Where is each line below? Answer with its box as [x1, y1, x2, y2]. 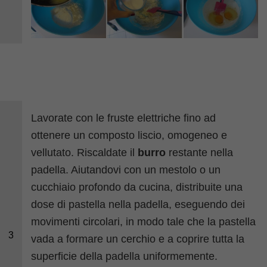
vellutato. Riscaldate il [31, 146, 138, 159]
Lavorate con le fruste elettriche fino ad [31, 111, 216, 124]
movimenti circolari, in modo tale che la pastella [31, 215, 256, 228]
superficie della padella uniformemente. [31, 250, 218, 262]
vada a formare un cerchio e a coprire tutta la [31, 232, 245, 245]
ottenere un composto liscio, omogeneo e [31, 129, 228, 141]
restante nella [166, 146, 234, 159]
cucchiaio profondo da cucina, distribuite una [31, 181, 243, 193]
